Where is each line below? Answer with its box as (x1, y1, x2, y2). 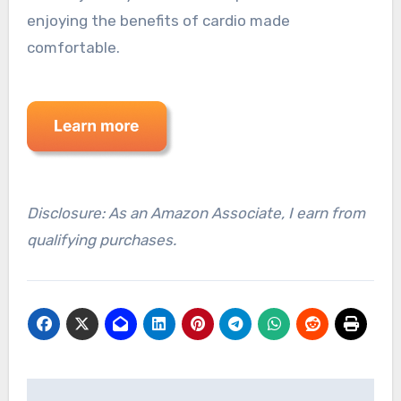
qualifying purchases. (26, 231, 176, 250)
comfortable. (26, 38, 120, 57)
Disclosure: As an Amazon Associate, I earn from (26, 204, 365, 223)
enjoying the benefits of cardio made (26, 12, 290, 30)
